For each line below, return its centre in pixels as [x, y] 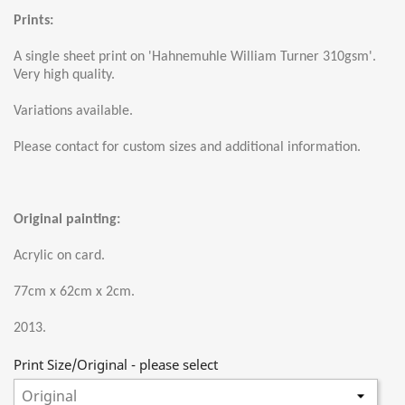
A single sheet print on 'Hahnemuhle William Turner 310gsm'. [195, 57]
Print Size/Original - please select [116, 365]
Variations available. [75, 112]
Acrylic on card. [59, 256]
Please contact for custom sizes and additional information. [187, 148]
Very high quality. [64, 75]
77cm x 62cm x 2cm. [74, 292]
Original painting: [67, 220]
